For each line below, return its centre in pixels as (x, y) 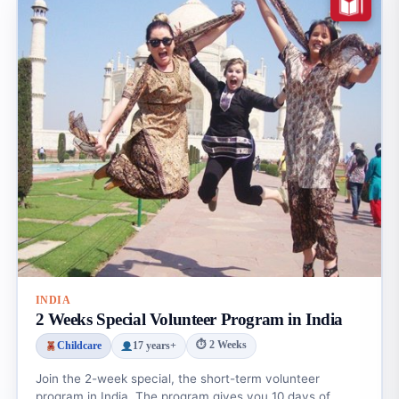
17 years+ (154, 346)
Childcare (79, 346)
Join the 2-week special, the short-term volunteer (177, 378)
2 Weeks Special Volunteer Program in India (189, 319)
